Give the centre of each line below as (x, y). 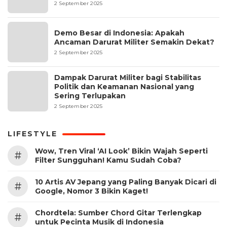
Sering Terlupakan (90, 96)
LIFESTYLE (32, 134)
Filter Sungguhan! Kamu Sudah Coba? (108, 160)
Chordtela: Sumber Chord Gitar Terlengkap (118, 213)
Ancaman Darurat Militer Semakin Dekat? (134, 42)
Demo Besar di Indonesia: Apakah (119, 33)
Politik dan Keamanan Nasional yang (124, 87)
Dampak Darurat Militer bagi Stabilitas (128, 78)
